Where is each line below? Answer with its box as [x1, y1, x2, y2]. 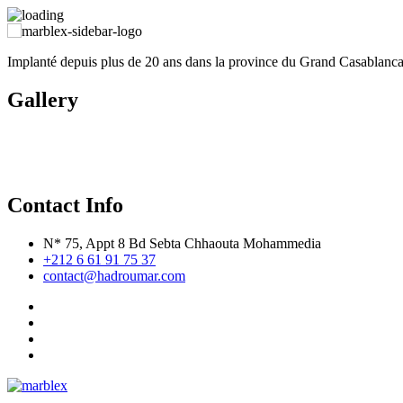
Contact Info [7, 193, 123, 217]
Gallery [7, 87, 78, 112]
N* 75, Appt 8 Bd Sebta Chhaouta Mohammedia [43, 235, 321, 251]
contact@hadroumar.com [43, 267, 185, 283]
